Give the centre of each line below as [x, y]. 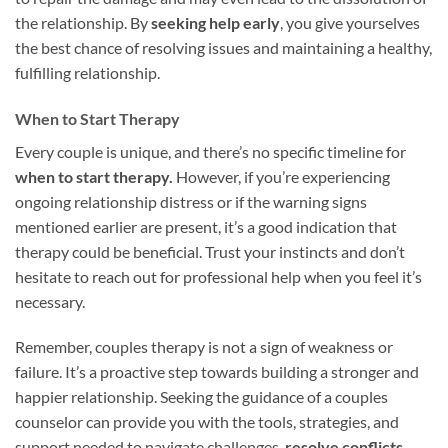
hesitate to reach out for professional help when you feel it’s [218, 276]
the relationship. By [83, 22]
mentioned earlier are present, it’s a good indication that [206, 226]
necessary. [50, 301]
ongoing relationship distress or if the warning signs [191, 201]
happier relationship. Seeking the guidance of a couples [201, 397]
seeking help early [215, 22]
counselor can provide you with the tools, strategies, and [207, 422]
